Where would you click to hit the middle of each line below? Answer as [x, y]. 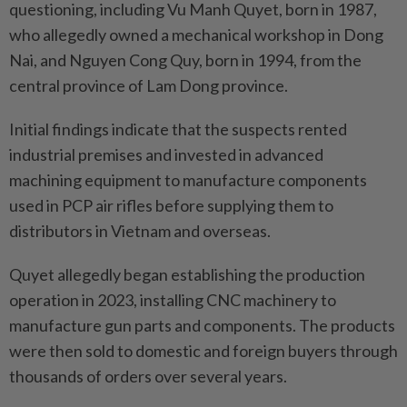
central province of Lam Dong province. [149, 85]
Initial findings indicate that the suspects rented [178, 129]
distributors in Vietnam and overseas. [140, 230]
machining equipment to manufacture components [188, 179]
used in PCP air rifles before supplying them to [171, 205]
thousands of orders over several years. [148, 376]
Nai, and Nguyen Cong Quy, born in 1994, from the [185, 60]
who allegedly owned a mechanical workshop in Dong [196, 34]
